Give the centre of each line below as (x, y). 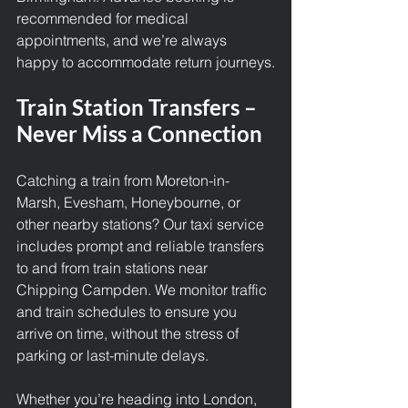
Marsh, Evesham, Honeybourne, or (130, 202)
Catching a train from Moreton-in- (123, 180)
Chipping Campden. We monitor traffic (143, 290)
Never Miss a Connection (139, 133)
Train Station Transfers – (139, 107)
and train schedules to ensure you (128, 311)
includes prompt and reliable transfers (142, 246)
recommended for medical (104, 18)
